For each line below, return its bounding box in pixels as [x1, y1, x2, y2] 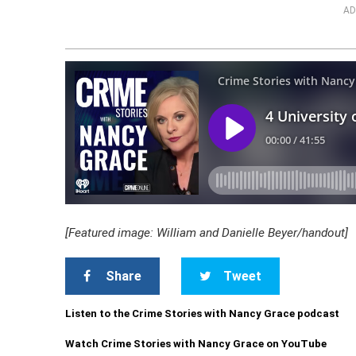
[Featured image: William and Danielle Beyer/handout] [65, 225, 349, 240]
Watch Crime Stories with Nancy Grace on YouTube [65, 337, 327, 350]
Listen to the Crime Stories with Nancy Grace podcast [65, 307, 340, 319]
